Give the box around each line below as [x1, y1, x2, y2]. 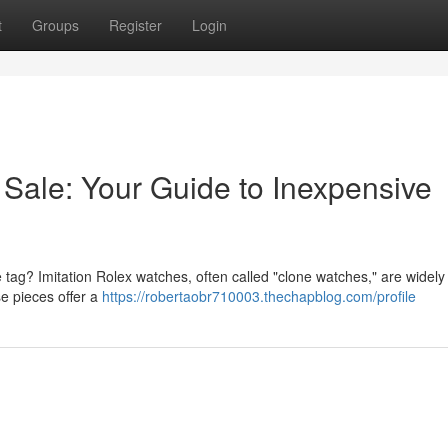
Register [109, 15, 162, 35]
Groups [32, 15, 79, 35]
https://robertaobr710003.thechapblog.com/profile [102, 286, 416, 306]
